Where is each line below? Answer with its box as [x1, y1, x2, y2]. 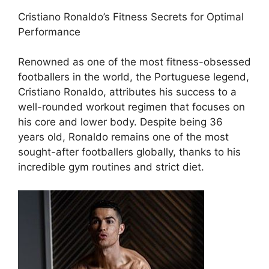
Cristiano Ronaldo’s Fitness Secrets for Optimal [18, 10, 244, 23]
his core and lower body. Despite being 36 [18, 116, 223, 128]
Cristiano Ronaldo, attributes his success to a [18, 86, 237, 98]
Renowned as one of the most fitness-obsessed [18, 56, 251, 68]
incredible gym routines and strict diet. [18, 161, 204, 174]
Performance [18, 25, 80, 38]
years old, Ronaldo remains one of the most [18, 131, 229, 144]
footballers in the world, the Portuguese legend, [18, 71, 249, 83]
